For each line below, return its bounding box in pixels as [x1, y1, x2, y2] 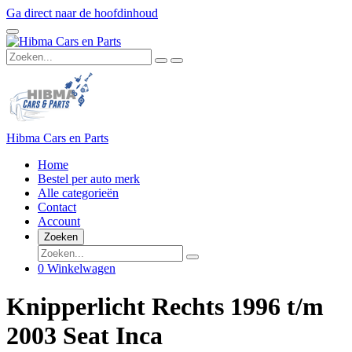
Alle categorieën [38, 186, 119, 200]
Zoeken [44, 231, 78, 243]
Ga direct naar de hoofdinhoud [6, 6, 158, 20]
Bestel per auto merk [38, 172, 140, 185]
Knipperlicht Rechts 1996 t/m [6, 292, 324, 321]
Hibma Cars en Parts [6, 131, 108, 145]
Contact [38, 200, 76, 214]
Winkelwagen [47, 262, 115, 275]
